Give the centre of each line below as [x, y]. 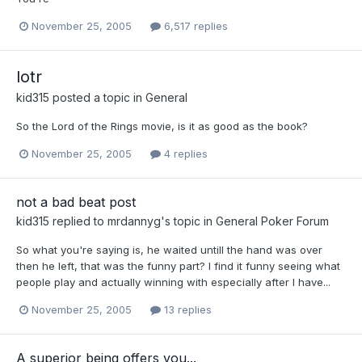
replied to [78, 221]
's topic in [188, 221]
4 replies [184, 154]
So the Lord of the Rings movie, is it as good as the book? [162, 126]
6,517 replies [194, 25]
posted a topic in [97, 97]
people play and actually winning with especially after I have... [173, 282]
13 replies [186, 310]
